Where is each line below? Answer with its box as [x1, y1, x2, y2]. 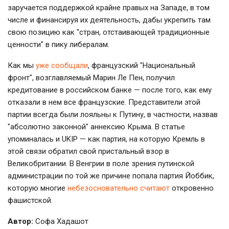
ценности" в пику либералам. [8, 39, 111, 49]
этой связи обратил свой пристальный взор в [8, 146, 169, 156]
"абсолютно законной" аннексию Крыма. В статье [8, 122, 185, 131]
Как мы [8, 60, 36, 70]
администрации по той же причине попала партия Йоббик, [8, 171, 214, 180]
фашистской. [8, 195, 55, 205]
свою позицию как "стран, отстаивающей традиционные [8, 27, 210, 37]
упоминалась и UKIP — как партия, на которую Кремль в [8, 134, 205, 144]
